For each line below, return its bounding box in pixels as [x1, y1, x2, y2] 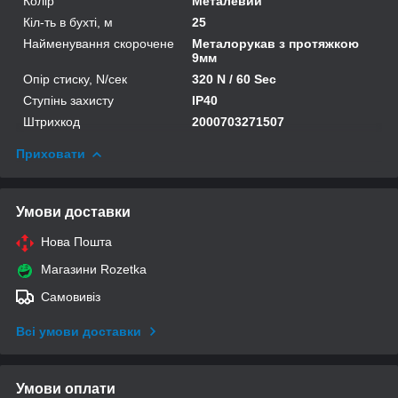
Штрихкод [23, 114, 80, 129]
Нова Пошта [41, 234, 112, 249]
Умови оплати [16, 380, 115, 396]
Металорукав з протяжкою [192, 36, 360, 51]
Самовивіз [41, 289, 100, 304]
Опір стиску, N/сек [23, 71, 127, 86]
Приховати [16, 146, 85, 161]
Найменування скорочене [23, 36, 174, 51]
